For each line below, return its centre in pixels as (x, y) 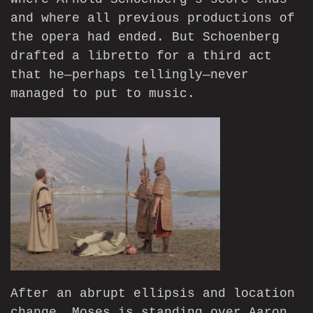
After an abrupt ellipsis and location (153, 294)
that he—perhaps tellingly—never (130, 75)
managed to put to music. (103, 94)
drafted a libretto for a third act (141, 56)
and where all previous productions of (153, 19)
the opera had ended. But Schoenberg (145, 37)
